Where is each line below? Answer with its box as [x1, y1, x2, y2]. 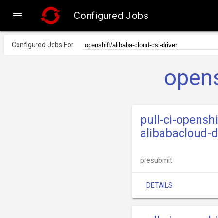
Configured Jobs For [12, 41, 73, 49]
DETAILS [146, 182, 173, 189]
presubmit [140, 156, 172, 164]
